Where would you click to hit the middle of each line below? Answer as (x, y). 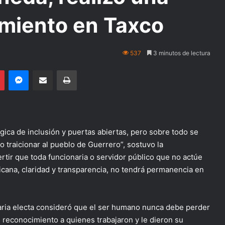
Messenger (46, 70)
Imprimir (89, 70)
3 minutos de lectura (181, 53)
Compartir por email (60, 70)
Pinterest (18, 70)
